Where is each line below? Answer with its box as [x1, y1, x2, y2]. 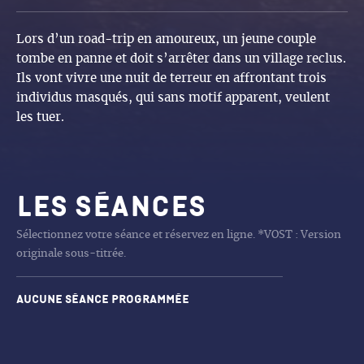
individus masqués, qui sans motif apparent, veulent [16, 92, 330, 105]
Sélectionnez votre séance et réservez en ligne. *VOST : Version [16, 230, 341, 241]
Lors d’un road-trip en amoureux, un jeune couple [16, 33, 316, 46]
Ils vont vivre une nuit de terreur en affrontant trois [16, 72, 327, 85]
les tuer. [16, 111, 64, 124]
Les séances [16, 192, 206, 223]
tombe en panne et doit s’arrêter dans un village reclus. [16, 53, 346, 66]
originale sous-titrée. [16, 249, 126, 260]
